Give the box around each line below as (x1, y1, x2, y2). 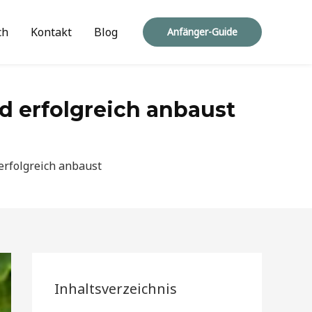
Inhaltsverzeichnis (54, 279, 177, 298)
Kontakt (31, 24, 72, 40)
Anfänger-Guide (167, 25, 237, 38)
